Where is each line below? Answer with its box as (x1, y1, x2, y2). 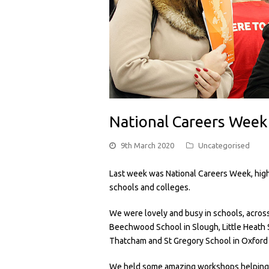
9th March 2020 (121, 141, 174, 150)
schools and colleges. (109, 182, 190, 192)
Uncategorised (198, 141, 250, 150)
